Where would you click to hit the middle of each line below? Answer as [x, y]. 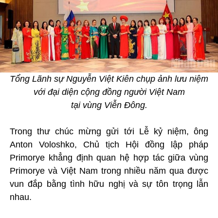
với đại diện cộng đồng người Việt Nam [109, 92]
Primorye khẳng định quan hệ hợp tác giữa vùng [109, 157]
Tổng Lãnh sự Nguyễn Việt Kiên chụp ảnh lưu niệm [109, 79]
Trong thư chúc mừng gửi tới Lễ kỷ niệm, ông [109, 131]
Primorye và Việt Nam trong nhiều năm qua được [109, 171]
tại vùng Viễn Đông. [109, 105]
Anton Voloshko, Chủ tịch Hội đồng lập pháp [109, 144]
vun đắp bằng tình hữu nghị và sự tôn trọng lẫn [109, 184]
